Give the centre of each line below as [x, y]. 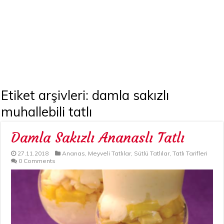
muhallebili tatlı [47, 112]
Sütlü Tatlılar [152, 153]
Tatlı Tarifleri [190, 153]
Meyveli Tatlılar [110, 153]
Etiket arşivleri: [47, 95]
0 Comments [37, 161]
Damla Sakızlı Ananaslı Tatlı [98, 138]
